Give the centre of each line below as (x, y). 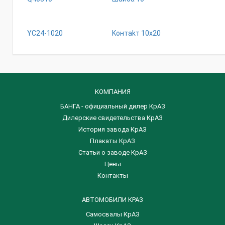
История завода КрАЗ (113, 129)
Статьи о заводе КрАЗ (113, 152)
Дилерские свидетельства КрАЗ (113, 118)
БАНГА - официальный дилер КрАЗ (113, 106)
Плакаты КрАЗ (113, 141)
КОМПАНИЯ (113, 92)
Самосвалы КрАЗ (113, 214)
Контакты (113, 176)
